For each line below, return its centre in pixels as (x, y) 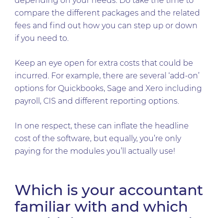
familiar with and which (101, 207)
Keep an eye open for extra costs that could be (104, 63)
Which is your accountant (109, 190)
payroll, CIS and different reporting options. (97, 101)
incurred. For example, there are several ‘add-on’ (107, 76)
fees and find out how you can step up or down (106, 26)
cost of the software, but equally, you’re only (98, 138)
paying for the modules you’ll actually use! (96, 151)
